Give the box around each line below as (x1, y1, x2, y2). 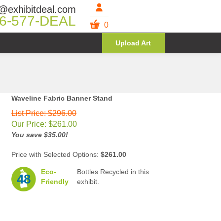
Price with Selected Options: (11, 150, 101, 159)
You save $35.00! (11, 131, 68, 139)
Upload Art (115, 39, 151, 47)
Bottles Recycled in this (76, 168, 149, 176)
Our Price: (11, 120, 46, 129)
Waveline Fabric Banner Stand (11, 94, 112, 103)
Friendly (41, 178, 69, 186)
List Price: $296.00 (11, 109, 76, 118)
